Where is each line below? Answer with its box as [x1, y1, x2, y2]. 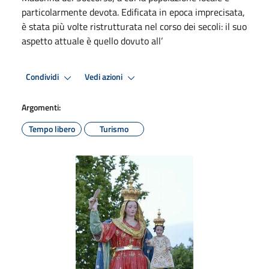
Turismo [100, 122, 128, 135]
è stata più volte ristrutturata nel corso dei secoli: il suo [22, 19, 247, 34]
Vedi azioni [85, 70, 124, 84]
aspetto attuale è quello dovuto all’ [22, 33, 163, 48]
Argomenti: [22, 100, 61, 113]
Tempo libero [28, 122, 75, 135]
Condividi [26, 70, 61, 84]
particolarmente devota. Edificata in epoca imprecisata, [22, 4, 245, 19]
